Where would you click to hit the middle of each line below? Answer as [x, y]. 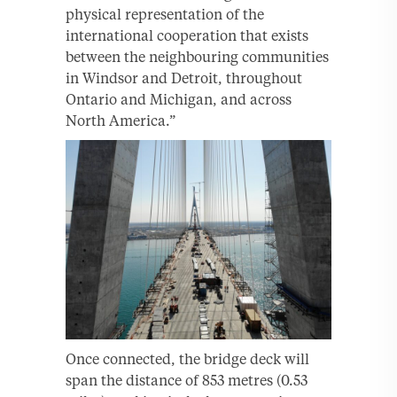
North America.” [121, 121]
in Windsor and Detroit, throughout [184, 78]
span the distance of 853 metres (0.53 [187, 380]
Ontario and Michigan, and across [179, 99]
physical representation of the [165, 14]
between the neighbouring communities [197, 57]
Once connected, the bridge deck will [187, 359]
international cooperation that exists [187, 35]
